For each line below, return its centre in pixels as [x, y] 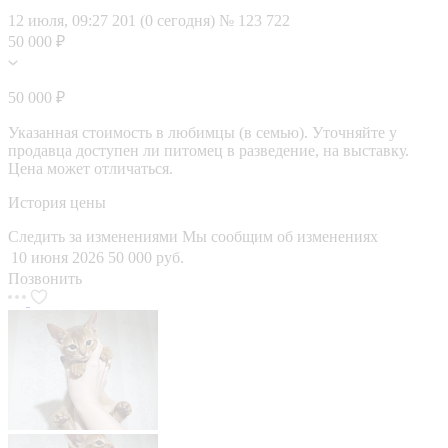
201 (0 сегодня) [165, 20]
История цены [57, 202]
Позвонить [45, 278]
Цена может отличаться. [90, 168]
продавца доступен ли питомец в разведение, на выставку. [208, 150]
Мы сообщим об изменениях [280, 236]
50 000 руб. [146, 257]
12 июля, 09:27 [58, 20]
